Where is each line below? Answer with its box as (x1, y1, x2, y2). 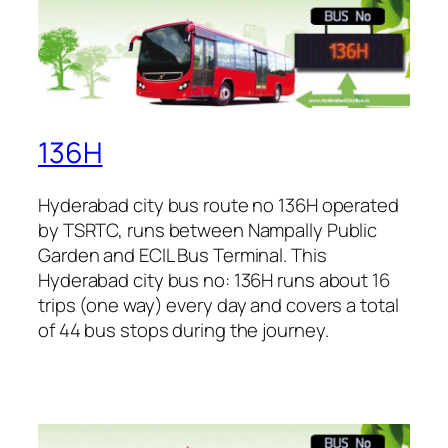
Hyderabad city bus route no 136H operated (38, 191, 399, 218)
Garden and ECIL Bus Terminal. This (38, 241, 327, 268)
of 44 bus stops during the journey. (38, 316, 329, 343)
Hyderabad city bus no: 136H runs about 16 (38, 266, 390, 293)
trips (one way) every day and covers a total (38, 291, 399, 318)
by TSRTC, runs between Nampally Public (38, 216, 378, 243)
